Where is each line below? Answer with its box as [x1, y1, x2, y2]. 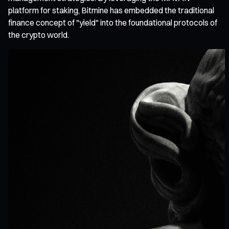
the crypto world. [8, 29, 69, 40]
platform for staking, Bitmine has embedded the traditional [8, 5, 214, 15]
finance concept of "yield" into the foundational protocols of [8, 17, 217, 28]
